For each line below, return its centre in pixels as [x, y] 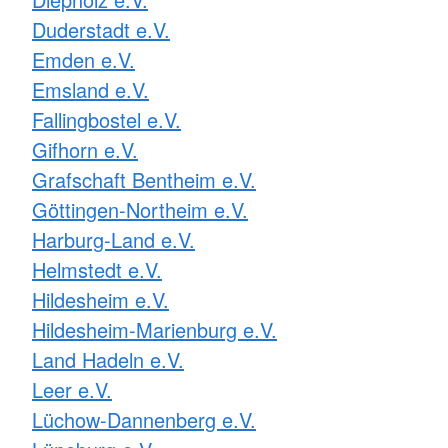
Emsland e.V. [90, 89]
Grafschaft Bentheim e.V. [144, 179]
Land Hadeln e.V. [108, 359]
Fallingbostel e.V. [106, 119]
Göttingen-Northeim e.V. [140, 209]
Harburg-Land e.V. [113, 239]
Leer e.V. [72, 389]
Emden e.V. [83, 59]
